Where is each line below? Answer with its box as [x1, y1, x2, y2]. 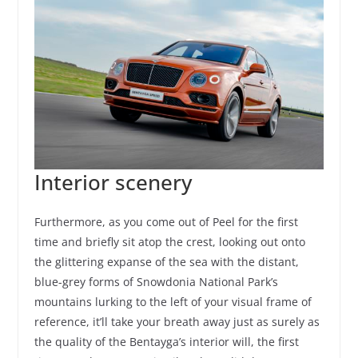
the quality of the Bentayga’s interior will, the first [34, 334, 299, 350]
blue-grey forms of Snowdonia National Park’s [34, 274, 278, 290]
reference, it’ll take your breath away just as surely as [34, 314, 320, 330]
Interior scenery [34, 168, 192, 197]
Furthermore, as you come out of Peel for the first [34, 214, 298, 230]
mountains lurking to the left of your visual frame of [34, 294, 312, 310]
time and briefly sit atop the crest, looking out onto [34, 234, 305, 250]
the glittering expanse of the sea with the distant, [34, 254, 299, 270]
